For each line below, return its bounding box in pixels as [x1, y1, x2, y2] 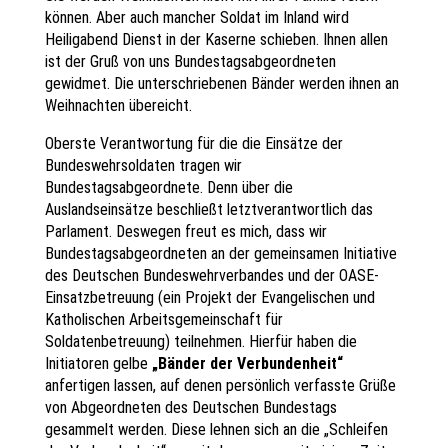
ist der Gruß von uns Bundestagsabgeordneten [44, 51, 336, 71]
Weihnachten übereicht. [44, 95, 192, 115]
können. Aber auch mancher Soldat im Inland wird [44, 7, 349, 27]
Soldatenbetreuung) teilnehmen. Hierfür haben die [44, 331, 357, 351]
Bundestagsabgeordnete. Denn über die [44, 177, 293, 197]
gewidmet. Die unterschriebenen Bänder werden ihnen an [44, 73, 399, 93]
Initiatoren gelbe [44, 353, 152, 373]
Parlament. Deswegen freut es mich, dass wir [44, 221, 327, 241]
